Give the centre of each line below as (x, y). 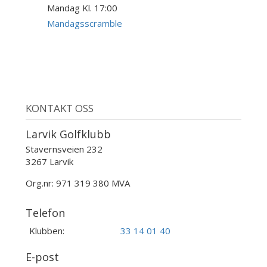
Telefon (45, 213)
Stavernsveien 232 (64, 149)
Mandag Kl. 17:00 (83, 8)
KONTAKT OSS (59, 108)
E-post (42, 257)
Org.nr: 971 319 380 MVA (77, 183)
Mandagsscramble (85, 24)
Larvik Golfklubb (68, 134)
